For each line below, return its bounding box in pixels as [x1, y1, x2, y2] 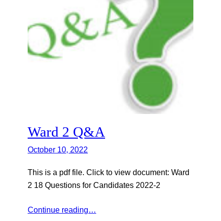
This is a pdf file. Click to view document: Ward [28, 168, 189, 177]
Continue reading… [28, 205, 96, 215]
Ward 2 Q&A [28, 124, 105, 140]
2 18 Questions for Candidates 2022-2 [28, 181, 160, 190]
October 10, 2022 [28, 145, 88, 154]
